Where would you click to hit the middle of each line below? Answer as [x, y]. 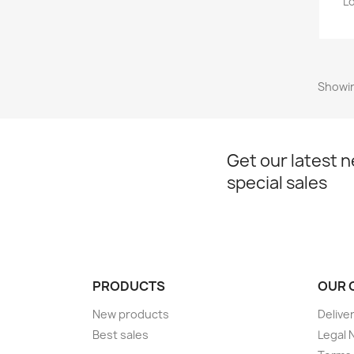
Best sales [121, 335]
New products [131, 314]
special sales [277, 183]
